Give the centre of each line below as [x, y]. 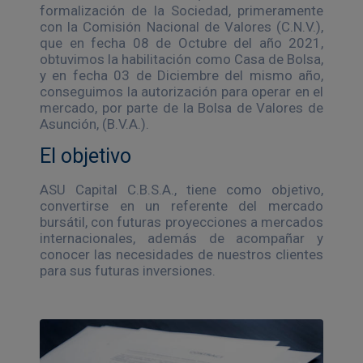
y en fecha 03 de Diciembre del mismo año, [181, 75]
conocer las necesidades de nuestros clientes [181, 254]
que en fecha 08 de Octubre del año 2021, [181, 43]
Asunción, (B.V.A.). [94, 124]
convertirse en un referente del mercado [181, 205]
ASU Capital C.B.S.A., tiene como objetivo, [181, 189]
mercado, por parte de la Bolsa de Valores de [181, 107]
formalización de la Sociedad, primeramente [181, 10]
